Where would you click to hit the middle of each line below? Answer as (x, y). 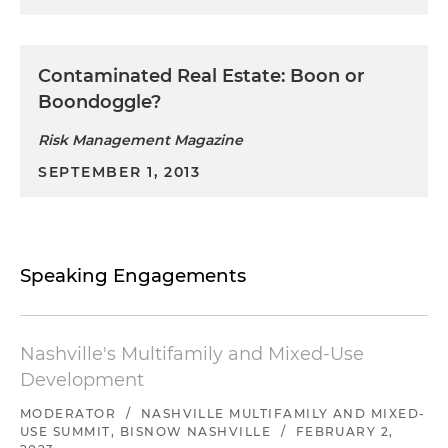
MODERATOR (68, 413)
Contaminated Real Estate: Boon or (201, 75)
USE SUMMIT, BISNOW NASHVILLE (146, 431)
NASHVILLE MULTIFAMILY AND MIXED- (283, 413)
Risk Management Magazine (140, 139)
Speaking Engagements (133, 275)
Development (82, 379)
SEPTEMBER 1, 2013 (119, 171)
